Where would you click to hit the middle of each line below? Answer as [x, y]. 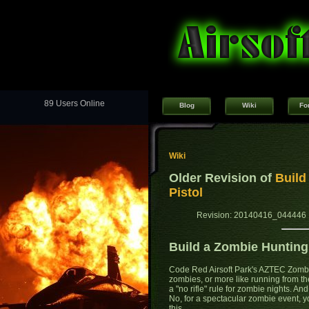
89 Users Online [74, 104]
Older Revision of [222, 178]
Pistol [186, 193]
